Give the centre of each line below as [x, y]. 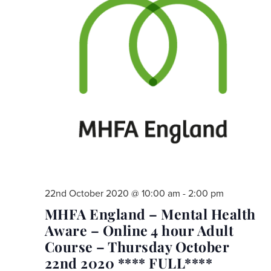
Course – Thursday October [137, 246]
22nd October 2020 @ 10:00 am [112, 193]
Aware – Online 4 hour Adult [139, 230]
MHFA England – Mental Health [150, 214]
